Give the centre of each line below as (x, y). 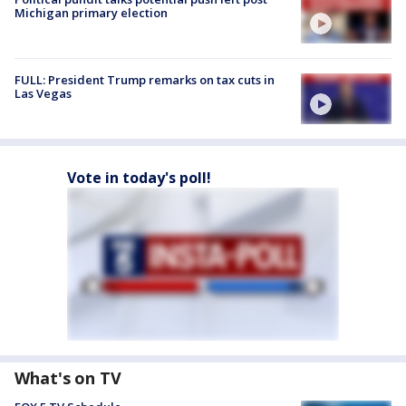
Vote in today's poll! (139, 178)
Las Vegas (43, 93)
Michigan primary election (91, 12)
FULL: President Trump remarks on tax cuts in (145, 79)
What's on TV (68, 378)
